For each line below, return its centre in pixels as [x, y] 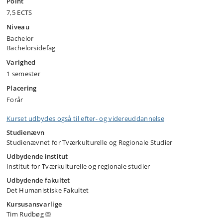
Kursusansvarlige [34, 204]
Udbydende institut [37, 156]
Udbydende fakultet [38, 180]
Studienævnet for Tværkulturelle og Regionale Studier [90, 142]
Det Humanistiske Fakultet [48, 190]
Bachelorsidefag [31, 48]
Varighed [21, 62]
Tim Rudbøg [26, 214]
